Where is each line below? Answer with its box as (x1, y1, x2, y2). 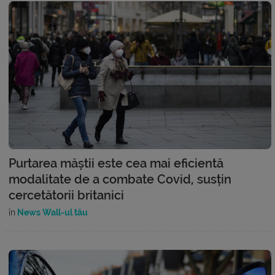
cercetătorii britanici (9, 187, 124, 203)
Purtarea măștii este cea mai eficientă (9, 155, 223, 171)
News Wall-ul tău (15, 207, 88, 217)
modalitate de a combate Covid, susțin (9, 171, 231, 187)
